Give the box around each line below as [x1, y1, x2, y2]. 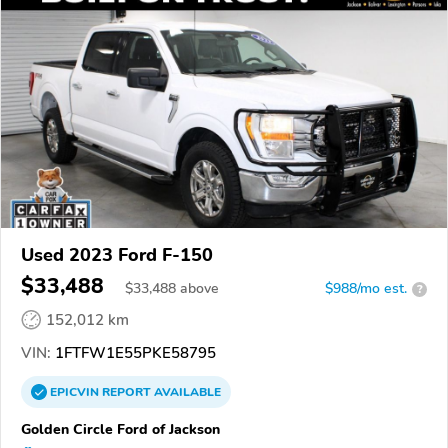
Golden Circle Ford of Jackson [21, 419, 220, 440]
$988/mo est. [325, 279, 407, 299]
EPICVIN [50, 384, 102, 401]
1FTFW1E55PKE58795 [51, 343, 216, 364]
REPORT [102, 384, 151, 401]
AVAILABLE [151, 384, 221, 401]
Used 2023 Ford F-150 [21, 243, 213, 268]
